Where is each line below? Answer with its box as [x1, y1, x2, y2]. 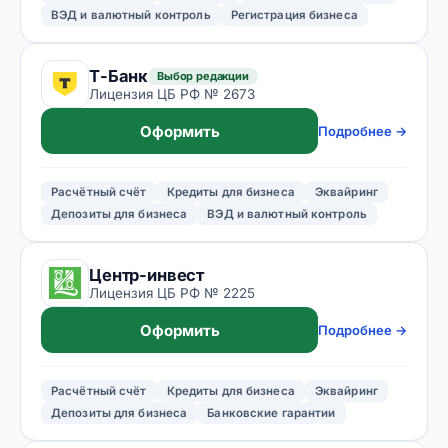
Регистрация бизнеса [230, 8, 358, 22]
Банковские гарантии [207, 406, 336, 420]
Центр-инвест [89, 264, 205, 285]
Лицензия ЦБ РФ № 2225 [89, 284, 255, 301]
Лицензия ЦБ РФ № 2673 [89, 85, 255, 102]
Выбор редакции [157, 68, 249, 83]
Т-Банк [89, 65, 149, 86]
